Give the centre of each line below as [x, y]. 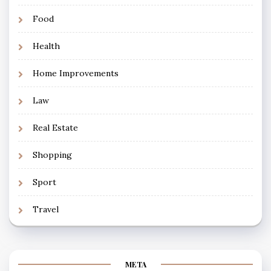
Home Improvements [76, 73]
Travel [46, 209]
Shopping [52, 155]
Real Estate [55, 127]
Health [46, 46]
